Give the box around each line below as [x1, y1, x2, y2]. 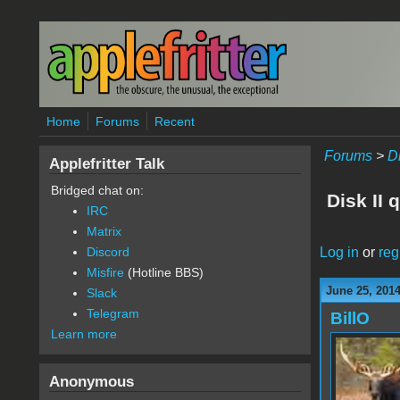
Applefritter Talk [48, 154, 164, 172]
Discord [86, 245, 129, 259]
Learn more [50, 327, 117, 341]
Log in [319, 244, 359, 260]
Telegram [86, 306, 139, 321]
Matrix [86, 224, 121, 238]
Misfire [86, 265, 124, 279]
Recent [154, 114, 195, 129]
